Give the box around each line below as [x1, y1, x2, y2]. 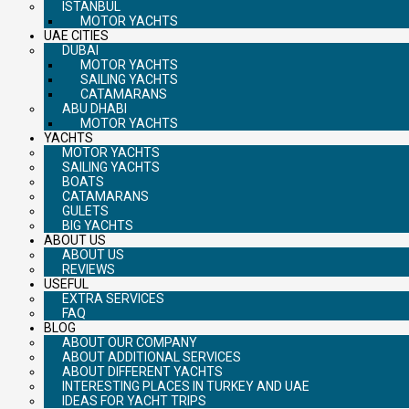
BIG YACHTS [62, 217, 133, 233]
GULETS [62, 203, 109, 218]
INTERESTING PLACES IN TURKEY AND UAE [62, 378, 309, 393]
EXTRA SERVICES [62, 290, 164, 306]
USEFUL [44, 276, 89, 291]
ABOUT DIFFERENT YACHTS [62, 363, 223, 379]
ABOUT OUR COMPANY [62, 334, 197, 350]
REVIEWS [62, 261, 115, 277]
